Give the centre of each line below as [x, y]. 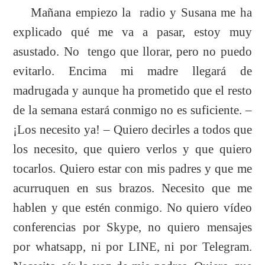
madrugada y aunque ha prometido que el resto [132, 90]
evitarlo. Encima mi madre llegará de [132, 71]
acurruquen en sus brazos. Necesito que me [132, 188]
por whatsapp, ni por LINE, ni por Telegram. [132, 246]
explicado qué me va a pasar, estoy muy [132, 32]
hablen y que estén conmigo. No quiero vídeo [132, 207]
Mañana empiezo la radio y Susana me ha [132, 12]
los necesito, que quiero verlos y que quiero [132, 149]
